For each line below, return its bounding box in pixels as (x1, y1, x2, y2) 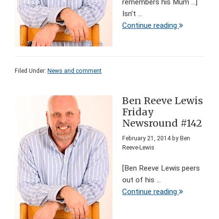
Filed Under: (15, 67, 47, 75)
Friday (122, 106, 154, 118)
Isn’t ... (122, 9, 142, 19)
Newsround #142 (122, 117, 202, 130)
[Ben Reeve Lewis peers (122, 164, 200, 173)
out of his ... (122, 175, 161, 185)
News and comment (47, 67, 102, 75)
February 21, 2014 (122, 135, 171, 142)
